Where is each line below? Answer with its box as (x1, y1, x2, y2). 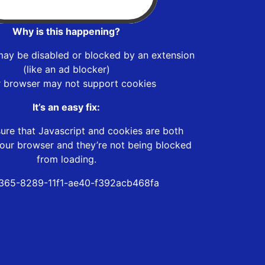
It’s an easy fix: (33, 101, 100, 113)
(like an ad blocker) (22, 63, 110, 75)
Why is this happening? (12, 25, 120, 37)
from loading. (36, 153, 96, 165)
